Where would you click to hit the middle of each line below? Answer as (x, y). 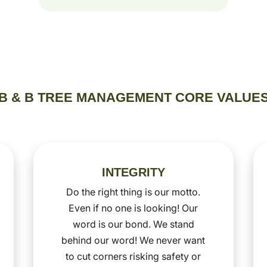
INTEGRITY (133, 172)
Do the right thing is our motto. (133, 192)
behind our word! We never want (133, 240)
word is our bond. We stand (133, 224)
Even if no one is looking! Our (133, 208)
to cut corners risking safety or (133, 256)
